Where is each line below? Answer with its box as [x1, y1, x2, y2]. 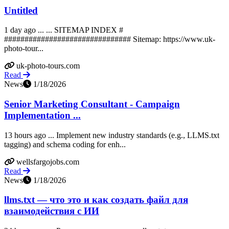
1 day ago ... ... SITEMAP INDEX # [4, 26, 123, 35]
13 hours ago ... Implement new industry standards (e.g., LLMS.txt [4, 130, 219, 140]
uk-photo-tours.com [16, 61, 80, 71]
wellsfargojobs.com [16, 157, 79, 166]
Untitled [4, 5, 38, 16]
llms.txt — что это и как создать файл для [4, 194, 188, 205]
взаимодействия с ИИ [4, 205, 99, 217]
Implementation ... [4, 110, 81, 121]
